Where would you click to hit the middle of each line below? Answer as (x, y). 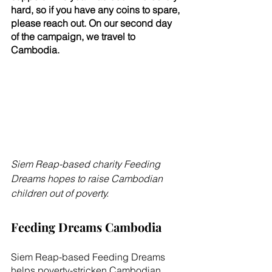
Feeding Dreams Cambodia (86, 227)
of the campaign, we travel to (74, 36)
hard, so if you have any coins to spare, (97, 10)
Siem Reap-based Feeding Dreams (89, 257)
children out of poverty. (60, 193)
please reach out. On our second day (93, 23)
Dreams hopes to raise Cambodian (88, 179)
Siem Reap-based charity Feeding (87, 164)
